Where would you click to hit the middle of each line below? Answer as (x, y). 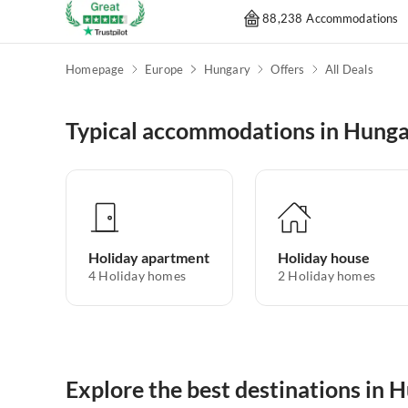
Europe (164, 70)
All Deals (349, 70)
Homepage (95, 70)
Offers (288, 70)
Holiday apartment (149, 258)
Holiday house (324, 258)
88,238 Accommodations (331, 18)
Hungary (227, 70)
